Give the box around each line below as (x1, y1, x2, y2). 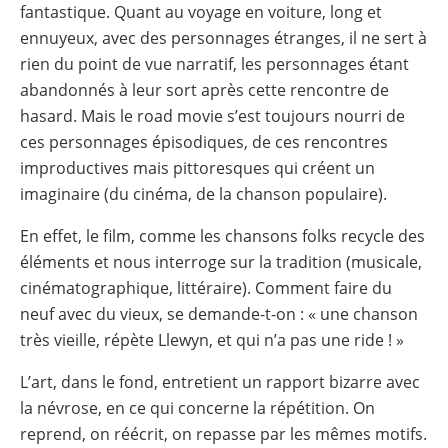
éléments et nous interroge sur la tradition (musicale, (20, 250, 422, 273)
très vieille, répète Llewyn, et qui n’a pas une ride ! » (20, 328, 404, 351)
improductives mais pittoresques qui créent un (20, 156, 375, 179)
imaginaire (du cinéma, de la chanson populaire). (20, 182, 387, 205)
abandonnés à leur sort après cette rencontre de (20, 78, 389, 101)
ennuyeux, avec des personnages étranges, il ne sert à (20, 26, 427, 49)
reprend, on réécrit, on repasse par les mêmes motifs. (20, 422, 427, 445)
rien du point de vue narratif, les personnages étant (20, 52, 409, 75)
